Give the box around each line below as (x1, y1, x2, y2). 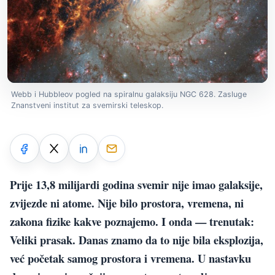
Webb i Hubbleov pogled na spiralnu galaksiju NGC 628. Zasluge (11, 89, 247, 99)
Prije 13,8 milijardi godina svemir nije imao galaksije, (10, 176, 263, 193)
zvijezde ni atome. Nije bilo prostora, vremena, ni (10, 194, 244, 211)
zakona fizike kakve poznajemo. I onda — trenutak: (10, 212, 254, 230)
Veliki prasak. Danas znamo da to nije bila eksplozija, (10, 231, 263, 248)
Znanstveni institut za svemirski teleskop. (11, 100, 163, 110)
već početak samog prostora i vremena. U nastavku (10, 249, 251, 266)
